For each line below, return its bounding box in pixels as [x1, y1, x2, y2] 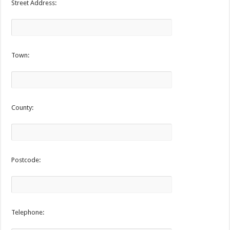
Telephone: [11, 208, 45, 216]
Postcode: [11, 156, 41, 164]
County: [11, 104, 34, 111]
